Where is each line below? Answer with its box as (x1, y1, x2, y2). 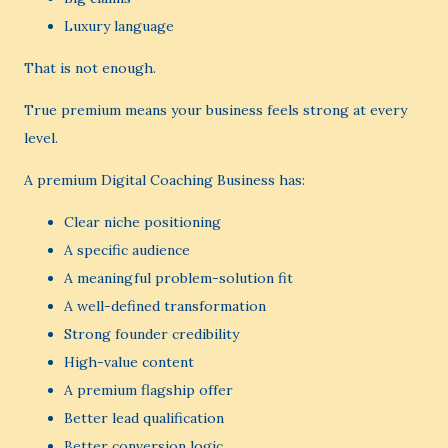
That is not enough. (24, 59, 156, 77)
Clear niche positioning (64, 213, 221, 231)
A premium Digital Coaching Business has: (24, 171, 305, 189)
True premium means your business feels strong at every (24, 101, 407, 119)
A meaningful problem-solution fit (64, 269, 293, 287)
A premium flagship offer (64, 381, 233, 399)
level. (24, 129, 58, 147)
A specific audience (64, 241, 190, 259)
